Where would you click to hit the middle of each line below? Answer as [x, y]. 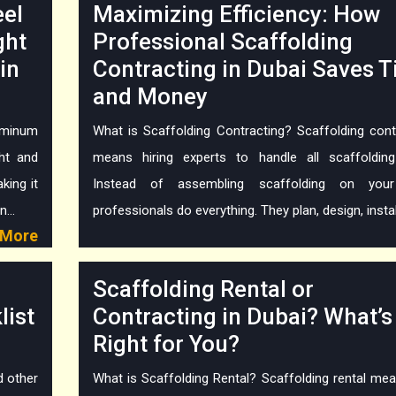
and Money [150, 97]
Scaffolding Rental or [203, 289]
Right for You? [166, 344]
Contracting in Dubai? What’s [243, 317]
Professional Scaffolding [223, 42]
